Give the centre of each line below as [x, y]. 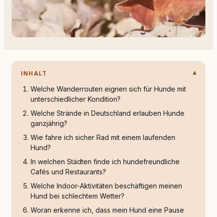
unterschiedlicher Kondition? [76, 99]
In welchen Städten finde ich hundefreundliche [105, 162]
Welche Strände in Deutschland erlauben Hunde [108, 113]
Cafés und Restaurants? [68, 172]
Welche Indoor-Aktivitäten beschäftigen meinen [106, 186]
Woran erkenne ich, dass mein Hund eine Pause [107, 210]
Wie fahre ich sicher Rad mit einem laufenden [103, 137]
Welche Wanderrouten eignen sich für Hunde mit [108, 89]
